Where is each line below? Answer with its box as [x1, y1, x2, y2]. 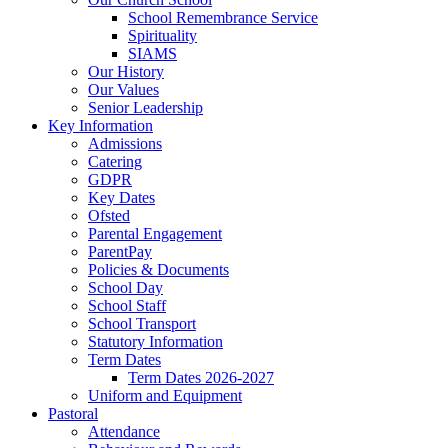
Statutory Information [88, 333, 223, 351]
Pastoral [48, 405, 98, 423]
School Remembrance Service [128, 9, 318, 27]
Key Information [48, 117, 153, 135]
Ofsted [88, 207, 130, 225]
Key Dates [88, 189, 155, 207]
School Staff [88, 297, 166, 315]
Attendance [88, 423, 160, 441]
